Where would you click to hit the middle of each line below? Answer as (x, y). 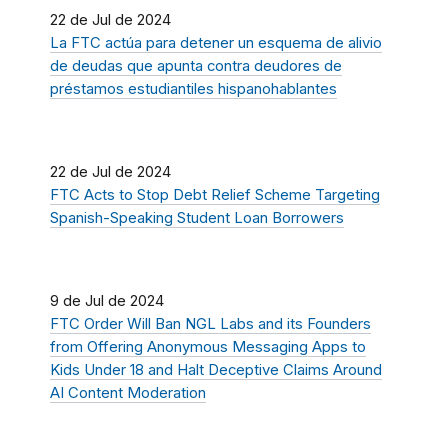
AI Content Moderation (128, 392)
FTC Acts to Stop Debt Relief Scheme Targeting (215, 194)
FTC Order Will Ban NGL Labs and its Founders (210, 323)
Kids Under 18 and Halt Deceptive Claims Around (216, 369)
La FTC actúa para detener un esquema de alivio (216, 42)
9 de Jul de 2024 (107, 300)
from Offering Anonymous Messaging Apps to (208, 346)
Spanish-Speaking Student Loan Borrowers (197, 217)
